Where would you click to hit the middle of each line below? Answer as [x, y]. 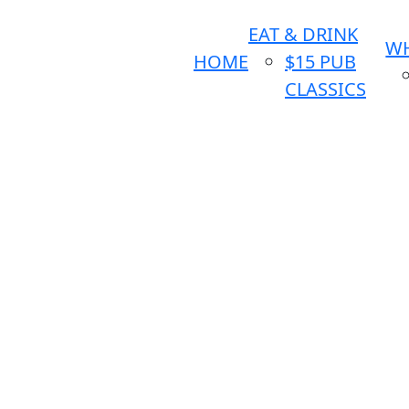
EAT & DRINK [303, 35]
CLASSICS [325, 89]
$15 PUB [320, 62]
